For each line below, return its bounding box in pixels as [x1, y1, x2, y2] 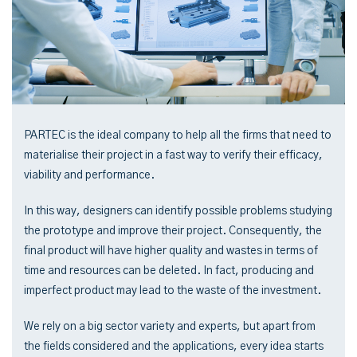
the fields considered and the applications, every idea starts [24, 340, 324, 352]
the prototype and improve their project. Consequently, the [24, 225, 322, 237]
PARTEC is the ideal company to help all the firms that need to [24, 129, 331, 141]
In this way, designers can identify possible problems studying [24, 205, 332, 217]
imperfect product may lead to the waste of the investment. [24, 284, 321, 296]
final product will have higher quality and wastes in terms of [24, 245, 318, 257]
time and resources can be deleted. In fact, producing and [24, 265, 314, 277]
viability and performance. [24, 169, 155, 181]
